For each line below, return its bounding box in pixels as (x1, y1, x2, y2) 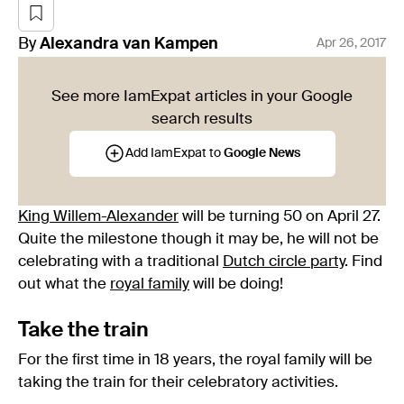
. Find (344, 253, 382, 270)
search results (151, 111, 252, 127)
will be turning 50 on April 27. (179, 208, 381, 225)
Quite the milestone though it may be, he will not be (18, 231, 379, 247)
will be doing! (189, 276, 283, 292)
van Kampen (123, 35, 218, 52)
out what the (18, 276, 110, 292)
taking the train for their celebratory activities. (18, 374, 338, 390)
